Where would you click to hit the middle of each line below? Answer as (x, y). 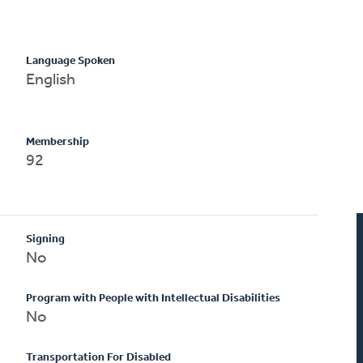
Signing (46, 239)
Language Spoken (71, 61)
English (51, 80)
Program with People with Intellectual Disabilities (154, 298)
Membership (58, 142)
